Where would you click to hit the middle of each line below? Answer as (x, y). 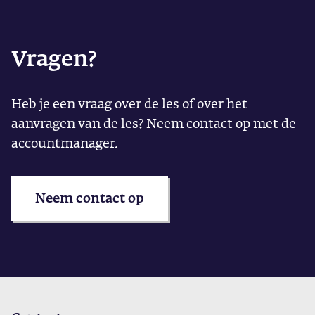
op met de (264, 123)
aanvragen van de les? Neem (99, 123)
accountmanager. (65, 143)
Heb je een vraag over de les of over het (129, 103)
